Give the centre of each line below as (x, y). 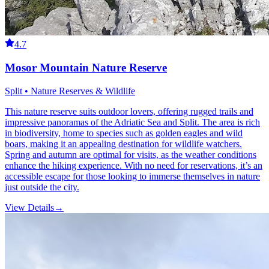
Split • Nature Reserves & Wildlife (70, 91)
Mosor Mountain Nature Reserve (86, 67)
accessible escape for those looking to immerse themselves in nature (132, 176)
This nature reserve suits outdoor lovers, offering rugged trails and (129, 111)
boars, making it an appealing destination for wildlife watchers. (123, 144)
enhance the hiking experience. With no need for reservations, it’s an (134, 165)
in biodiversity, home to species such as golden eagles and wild (124, 133)
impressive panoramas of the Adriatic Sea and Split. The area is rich (132, 122)
